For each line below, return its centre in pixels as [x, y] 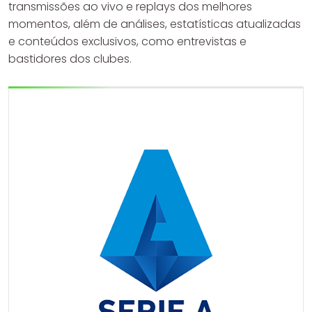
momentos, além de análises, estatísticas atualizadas [155, 24]
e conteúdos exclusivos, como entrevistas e [127, 41]
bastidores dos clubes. [70, 58]
